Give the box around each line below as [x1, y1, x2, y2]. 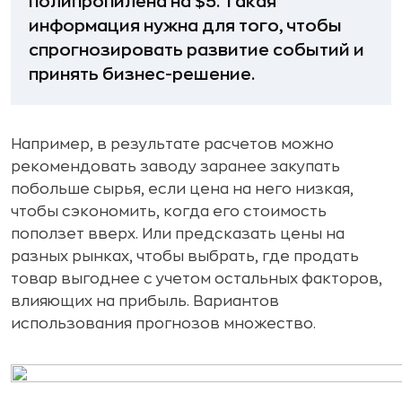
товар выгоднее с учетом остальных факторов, [11, 271, 382, 286]
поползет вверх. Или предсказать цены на [11, 226, 345, 241]
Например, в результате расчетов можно [11, 136, 334, 152]
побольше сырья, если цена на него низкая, [11, 181, 354, 197]
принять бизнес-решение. [29, 66, 255, 83]
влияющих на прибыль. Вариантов [11, 293, 279, 309]
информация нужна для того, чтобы [29, 17, 342, 34]
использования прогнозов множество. [11, 316, 316, 331]
